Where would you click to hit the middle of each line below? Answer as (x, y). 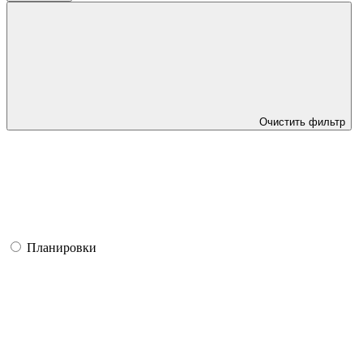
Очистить (284, 122)
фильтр (327, 122)
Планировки (62, 247)
